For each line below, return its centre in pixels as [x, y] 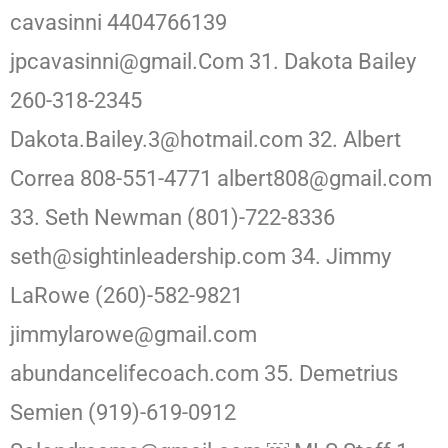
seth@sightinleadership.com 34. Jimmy [200, 257]
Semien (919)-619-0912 [123, 413]
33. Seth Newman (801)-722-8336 [172, 218]
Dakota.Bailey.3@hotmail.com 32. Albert [205, 140]
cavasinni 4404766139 [118, 23]
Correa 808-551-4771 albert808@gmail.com [221, 179]
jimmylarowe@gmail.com [133, 335]
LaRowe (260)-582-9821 [126, 296]
